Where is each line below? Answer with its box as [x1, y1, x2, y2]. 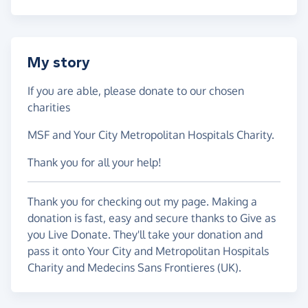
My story [27, 54, 90, 72]
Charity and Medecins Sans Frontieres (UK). [27, 261, 241, 275]
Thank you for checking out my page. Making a [27, 195, 257, 209]
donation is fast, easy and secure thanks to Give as [27, 211, 276, 225]
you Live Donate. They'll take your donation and [27, 228, 263, 242]
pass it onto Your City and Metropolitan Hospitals [27, 244, 269, 258]
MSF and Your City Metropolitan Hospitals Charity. [27, 128, 277, 142]
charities [27, 100, 73, 115]
